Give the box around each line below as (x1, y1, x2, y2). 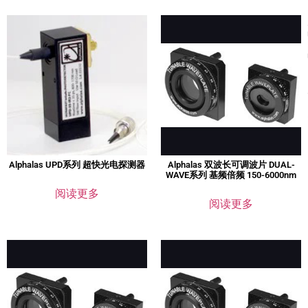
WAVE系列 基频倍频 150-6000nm (166, 170, 296, 181)
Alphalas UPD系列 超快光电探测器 (9, 159, 145, 170)
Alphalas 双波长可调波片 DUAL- (167, 159, 295, 170)
